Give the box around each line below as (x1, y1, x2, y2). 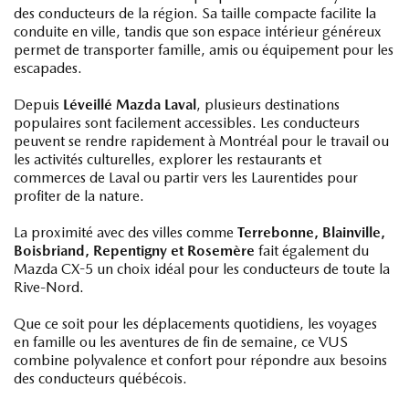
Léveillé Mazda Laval (63, 95, 196, 113)
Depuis (14, 95, 63, 113)
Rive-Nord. (14, 278, 84, 296)
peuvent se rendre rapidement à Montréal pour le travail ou (14, 131, 389, 150)
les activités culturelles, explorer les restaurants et (14, 150, 321, 168)
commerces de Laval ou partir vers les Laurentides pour (14, 168, 358, 186)
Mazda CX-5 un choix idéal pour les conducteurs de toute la (14, 259, 390, 278)
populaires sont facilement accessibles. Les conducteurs (14, 113, 360, 131)
